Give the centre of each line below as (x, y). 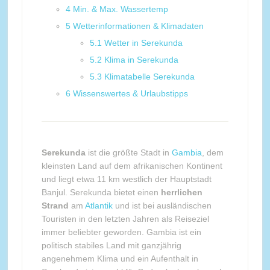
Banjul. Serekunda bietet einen (101, 192)
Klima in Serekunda (141, 60)
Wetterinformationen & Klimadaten (138, 26)
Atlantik (99, 206)
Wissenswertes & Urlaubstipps (130, 93)
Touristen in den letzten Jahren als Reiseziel (125, 219)
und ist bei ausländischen (162, 206)
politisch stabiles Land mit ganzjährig (111, 245)
